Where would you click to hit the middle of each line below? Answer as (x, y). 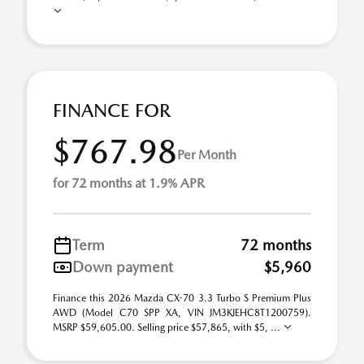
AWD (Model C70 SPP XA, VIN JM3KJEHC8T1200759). (182, 313)
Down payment (123, 267)
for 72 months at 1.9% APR (129, 183)
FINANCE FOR (112, 110)
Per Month (207, 154)
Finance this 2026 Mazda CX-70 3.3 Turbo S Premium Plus (182, 298)
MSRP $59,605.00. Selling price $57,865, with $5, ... (168, 327)
